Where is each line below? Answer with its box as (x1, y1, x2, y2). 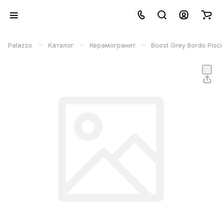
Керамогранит (90, 41, 135, 49)
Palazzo (8, 41, 32, 49)
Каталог (48, 41, 74, 49)
